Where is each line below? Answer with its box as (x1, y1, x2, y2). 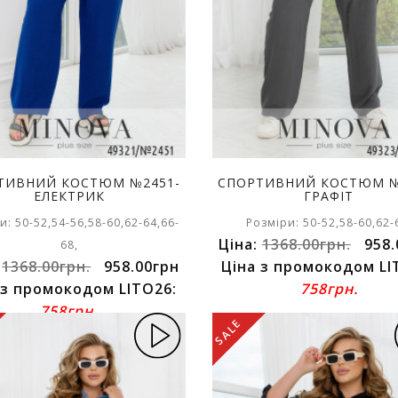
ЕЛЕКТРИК (33, 187, 105, 204)
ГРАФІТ (304, 187, 354, 204)
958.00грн (104, 257, 180, 276)
